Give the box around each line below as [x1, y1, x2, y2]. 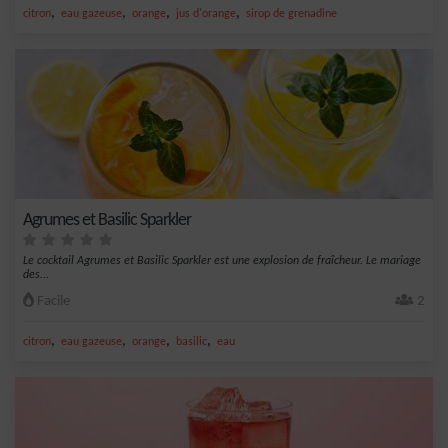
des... [23, 269, 49, 281]
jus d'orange [176, 8, 236, 20]
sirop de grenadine [246, 8, 337, 20]
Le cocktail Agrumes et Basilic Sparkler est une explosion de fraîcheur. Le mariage [23, 255, 421, 267]
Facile [34, 294, 70, 309]
